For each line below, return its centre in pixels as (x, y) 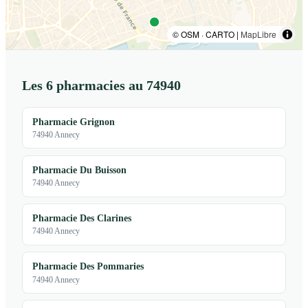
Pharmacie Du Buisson (80, 170)
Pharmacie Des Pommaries (88, 266)
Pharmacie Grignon (74, 121)
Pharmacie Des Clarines (82, 218)
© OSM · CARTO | (207, 34)
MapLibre (258, 34)
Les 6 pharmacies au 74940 (101, 85)
